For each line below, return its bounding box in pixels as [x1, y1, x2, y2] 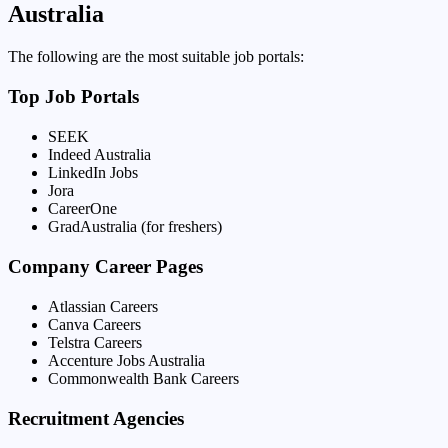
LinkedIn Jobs [48, 163, 138, 181]
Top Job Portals [8, 85, 139, 107]
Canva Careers [48, 315, 141, 333]
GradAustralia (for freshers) [48, 217, 222, 235]
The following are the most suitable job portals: [8, 47, 304, 65]
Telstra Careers [48, 333, 142, 351]
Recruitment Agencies [8, 407, 184, 429]
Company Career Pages [8, 255, 203, 277]
